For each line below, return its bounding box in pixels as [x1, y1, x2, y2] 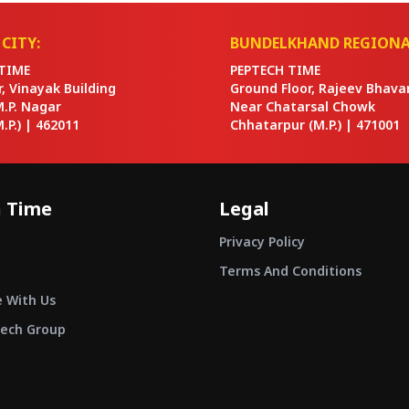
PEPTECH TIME [230, 61, 320, 79]
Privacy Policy [219, 233, 305, 250]
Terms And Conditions [219, 262, 362, 279]
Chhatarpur [230, 116, 305, 133]
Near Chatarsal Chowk [230, 98, 375, 115]
